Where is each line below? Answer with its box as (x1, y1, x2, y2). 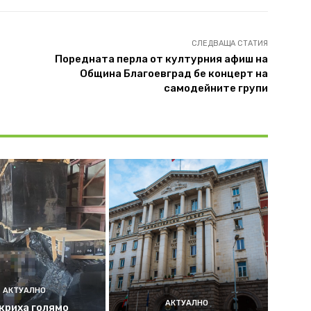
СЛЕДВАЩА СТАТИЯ (191, 38, 268, 48)
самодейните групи (163, 81, 268, 94)
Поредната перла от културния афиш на (54, 52, 268, 65)
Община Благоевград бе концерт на (79, 67, 268, 80)
